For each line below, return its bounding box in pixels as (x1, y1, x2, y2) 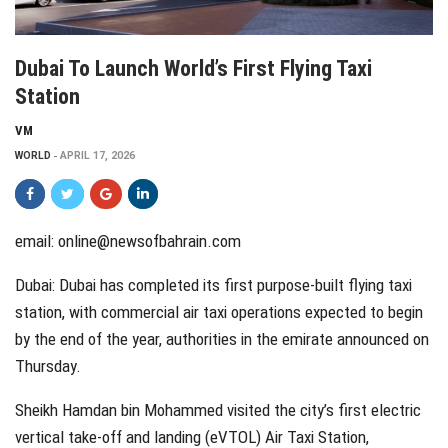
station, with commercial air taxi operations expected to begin (15, 302, 423, 323)
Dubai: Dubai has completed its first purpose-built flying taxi (15, 275, 412, 296)
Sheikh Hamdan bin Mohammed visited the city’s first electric (15, 400, 421, 421)
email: (15, 231, 58, 252)
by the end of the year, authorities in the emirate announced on (15, 329, 429, 350)
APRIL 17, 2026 (60, 149, 135, 163)
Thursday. (15, 356, 81, 377)
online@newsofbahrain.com (58, 231, 241, 252)
